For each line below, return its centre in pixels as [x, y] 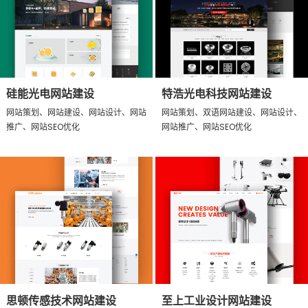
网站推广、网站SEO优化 [206, 127]
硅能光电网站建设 [50, 94]
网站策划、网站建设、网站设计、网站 [76, 113]
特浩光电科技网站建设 [216, 94]
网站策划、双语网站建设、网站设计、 [231, 113]
